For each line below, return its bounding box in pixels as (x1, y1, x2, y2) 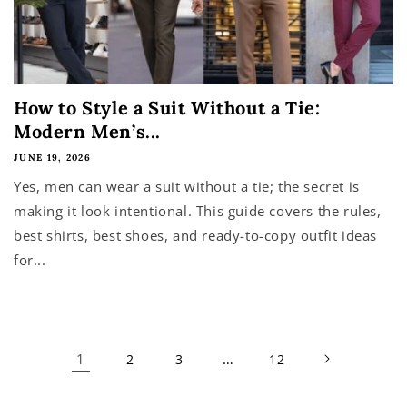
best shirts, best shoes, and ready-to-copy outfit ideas (14, 226, 378, 244)
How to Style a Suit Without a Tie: (14, 96, 321, 119)
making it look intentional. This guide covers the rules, (14, 202, 382, 220)
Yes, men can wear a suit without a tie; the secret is (14, 177, 360, 195)
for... (14, 251, 46, 269)
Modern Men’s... (14, 120, 162, 143)
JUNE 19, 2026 (14, 152, 91, 164)
